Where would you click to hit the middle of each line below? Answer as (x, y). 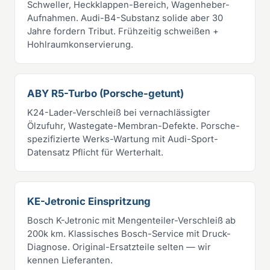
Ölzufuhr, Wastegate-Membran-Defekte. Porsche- (133, 126)
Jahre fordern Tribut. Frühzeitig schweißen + (123, 31)
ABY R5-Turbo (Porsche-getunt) (105, 93)
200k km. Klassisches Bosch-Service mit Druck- (129, 234)
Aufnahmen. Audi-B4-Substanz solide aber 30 (125, 18)
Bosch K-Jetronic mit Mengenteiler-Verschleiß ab (131, 220)
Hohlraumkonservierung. (80, 44)
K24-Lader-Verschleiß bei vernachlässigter (119, 112)
